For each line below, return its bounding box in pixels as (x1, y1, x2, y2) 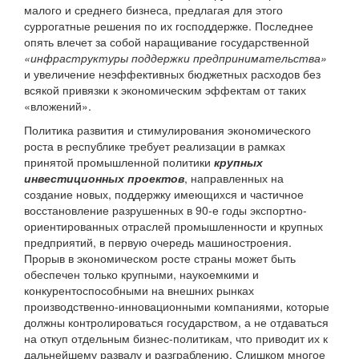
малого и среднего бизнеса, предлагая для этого (24, 2, 283, 18)
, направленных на (184, 170, 284, 187)
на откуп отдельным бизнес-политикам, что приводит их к (24, 330, 328, 347)
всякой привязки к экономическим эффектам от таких (24, 82, 306, 99)
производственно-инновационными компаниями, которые (24, 298, 329, 315)
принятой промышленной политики (24, 154, 214, 171)
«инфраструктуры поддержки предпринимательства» (24, 50, 327, 67)
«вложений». (24, 98, 91, 115)
